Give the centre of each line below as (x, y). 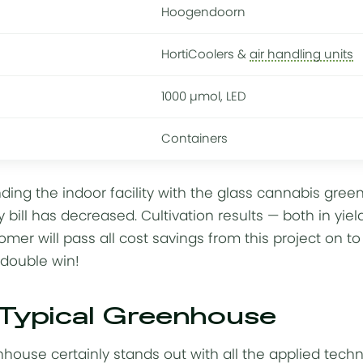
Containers (194, 139)
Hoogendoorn (203, 12)
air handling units (301, 54)
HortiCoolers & (205, 54)
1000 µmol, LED (204, 96)
